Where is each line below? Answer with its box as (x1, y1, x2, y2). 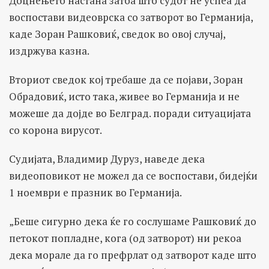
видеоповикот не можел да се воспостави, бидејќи (9, 169, 258, 183)
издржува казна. (9, 44, 89, 58)
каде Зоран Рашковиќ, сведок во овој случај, (9, 27, 225, 41)
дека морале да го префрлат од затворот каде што (9, 248, 256, 262)
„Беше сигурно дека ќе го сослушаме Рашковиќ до (9, 214, 256, 229)
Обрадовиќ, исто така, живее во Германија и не (9, 89, 240, 104)
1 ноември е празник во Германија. (9, 186, 182, 200)
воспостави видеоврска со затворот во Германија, (9, 10, 253, 25)
